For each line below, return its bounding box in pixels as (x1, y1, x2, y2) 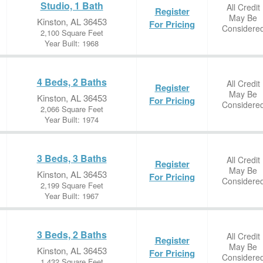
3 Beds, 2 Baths (36, 228, 107, 241)
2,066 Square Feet (40, 103, 103, 114)
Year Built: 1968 (45, 38, 99, 49)
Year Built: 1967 (45, 190, 99, 201)
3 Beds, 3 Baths (36, 151, 107, 165)
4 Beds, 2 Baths (36, 75, 107, 89)
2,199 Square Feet (40, 180, 103, 191)
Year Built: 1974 (45, 114, 99, 125)
